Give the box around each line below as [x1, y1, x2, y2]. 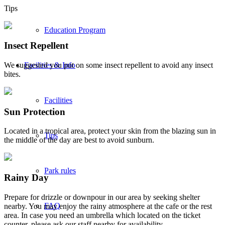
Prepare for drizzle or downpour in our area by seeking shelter [4, 192, 200, 201]
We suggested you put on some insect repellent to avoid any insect [4, 61, 213, 69]
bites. [4, 70, 21, 78]
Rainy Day [4, 172, 49, 183]
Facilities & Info [24, 61, 75, 69]
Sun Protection [4, 106, 65, 117]
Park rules [44, 166, 76, 175]
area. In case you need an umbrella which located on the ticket [4, 210, 200, 219]
